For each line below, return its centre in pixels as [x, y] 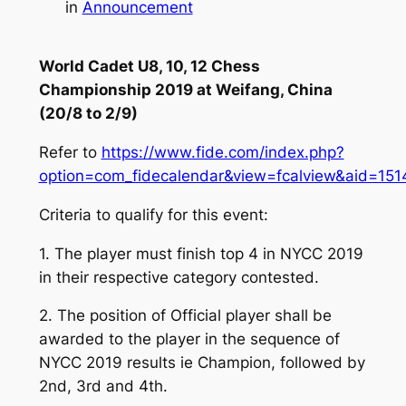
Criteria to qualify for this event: [153, 214]
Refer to [70, 153]
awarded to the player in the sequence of [189, 339]
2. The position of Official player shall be [185, 316]
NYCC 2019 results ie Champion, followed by [202, 363]
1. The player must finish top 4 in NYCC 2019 [201, 253]
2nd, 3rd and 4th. [103, 387]
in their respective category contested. [179, 277]
